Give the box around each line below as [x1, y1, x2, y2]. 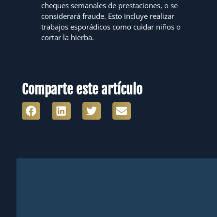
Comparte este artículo [22, 80, 143, 98]
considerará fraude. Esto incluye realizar [41, 11, 175, 21]
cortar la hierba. [41, 32, 94, 42]
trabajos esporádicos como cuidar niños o [41, 21, 181, 31]
